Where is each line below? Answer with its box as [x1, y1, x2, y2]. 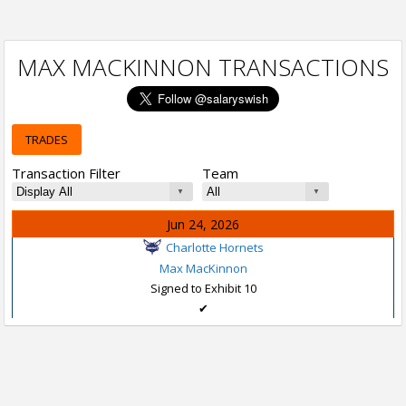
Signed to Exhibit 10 [150, 279, 256, 296]
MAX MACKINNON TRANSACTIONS [17, 51, 389, 83]
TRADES [25, 131, 68, 148]
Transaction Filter [12, 164, 121, 182]
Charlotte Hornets [165, 239, 264, 256]
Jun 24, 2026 [167, 216, 239, 233]
